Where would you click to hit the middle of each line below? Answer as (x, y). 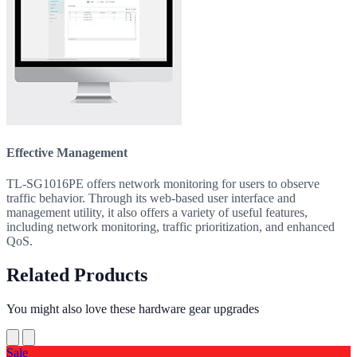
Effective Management (67, 152)
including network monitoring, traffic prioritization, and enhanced (171, 226)
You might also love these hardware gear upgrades (133, 308)
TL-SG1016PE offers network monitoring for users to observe (163, 183)
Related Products (77, 275)
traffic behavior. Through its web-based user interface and (151, 198)
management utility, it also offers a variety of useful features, (157, 212)
